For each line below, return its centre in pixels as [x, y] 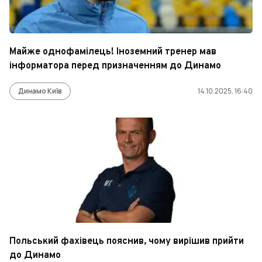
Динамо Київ [40, 91]
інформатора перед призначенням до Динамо [115, 66]
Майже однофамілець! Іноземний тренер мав [113, 52]
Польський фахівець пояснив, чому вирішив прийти [127, 242]
